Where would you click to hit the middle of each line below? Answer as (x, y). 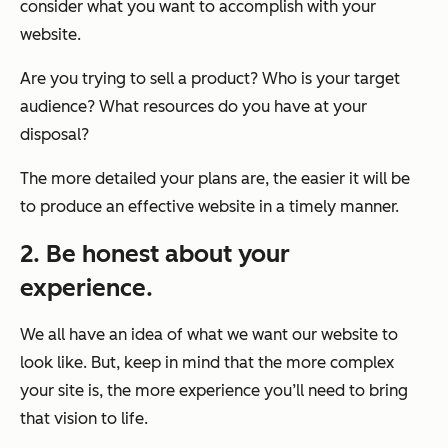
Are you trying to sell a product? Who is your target (210, 79)
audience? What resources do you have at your (193, 107)
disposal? (54, 135)
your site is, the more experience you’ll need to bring (214, 391)
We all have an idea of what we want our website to (209, 335)
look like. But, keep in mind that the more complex (207, 363)
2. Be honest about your (155, 254)
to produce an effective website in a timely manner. (209, 207)
